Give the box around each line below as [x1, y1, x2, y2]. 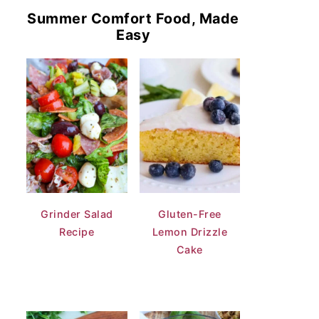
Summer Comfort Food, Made [27, 9, 239, 27]
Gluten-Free [158, 207, 221, 220]
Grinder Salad [41, 207, 113, 220]
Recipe [59, 225, 95, 238]
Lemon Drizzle [152, 225, 227, 238]
